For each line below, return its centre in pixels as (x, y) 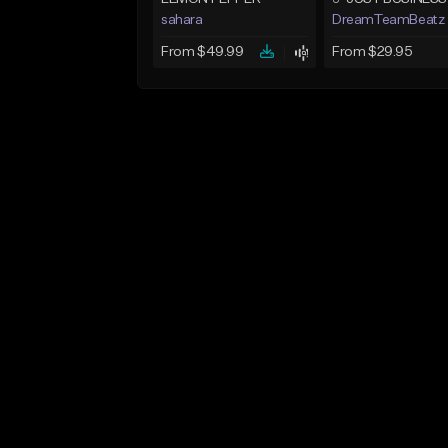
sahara (182, 20)
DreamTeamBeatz (388, 20)
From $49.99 (202, 52)
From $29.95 (372, 52)
